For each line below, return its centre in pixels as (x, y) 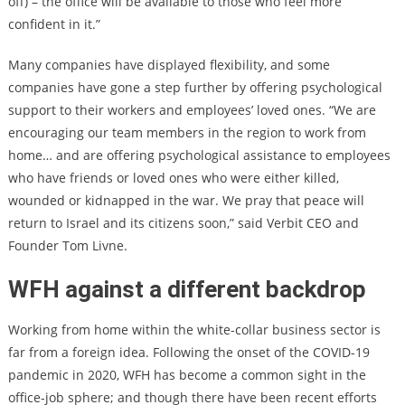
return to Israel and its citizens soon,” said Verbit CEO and (183, 223)
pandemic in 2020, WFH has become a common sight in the (187, 375)
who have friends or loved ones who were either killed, (173, 178)
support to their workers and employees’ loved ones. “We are (192, 110)
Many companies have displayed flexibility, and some (169, 65)
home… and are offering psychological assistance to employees (199, 155)
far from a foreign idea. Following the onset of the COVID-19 (188, 352)
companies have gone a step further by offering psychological (195, 87)
